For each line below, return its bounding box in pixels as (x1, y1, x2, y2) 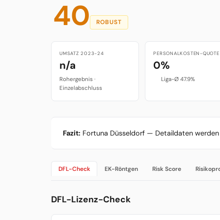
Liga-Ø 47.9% (161, 76, 195, 83)
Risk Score (152, 165, 181, 173)
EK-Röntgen (104, 165, 138, 173)
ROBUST (96, 18, 122, 27)
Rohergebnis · (59, 76, 95, 83)
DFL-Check (58, 165, 90, 173)
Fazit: (63, 129, 81, 138)
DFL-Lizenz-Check (51, 194, 131, 205)
